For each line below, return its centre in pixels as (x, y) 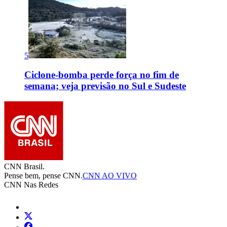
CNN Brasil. (24, 167)
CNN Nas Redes (31, 185)
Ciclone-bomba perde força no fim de (102, 75)
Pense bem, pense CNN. (43, 176)
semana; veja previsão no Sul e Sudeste (105, 86)
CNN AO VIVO (110, 176)
